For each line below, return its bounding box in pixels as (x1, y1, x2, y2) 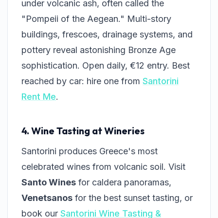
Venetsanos (21, 193, 73, 203)
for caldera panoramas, (76, 177, 171, 188)
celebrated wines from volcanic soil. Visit (21, 162, 185, 172)
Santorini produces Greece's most (21, 146, 158, 157)
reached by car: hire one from (21, 76, 143, 87)
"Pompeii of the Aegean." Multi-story (21, 14, 171, 24)
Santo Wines (21, 177, 76, 188)
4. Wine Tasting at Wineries (21, 125, 145, 137)
